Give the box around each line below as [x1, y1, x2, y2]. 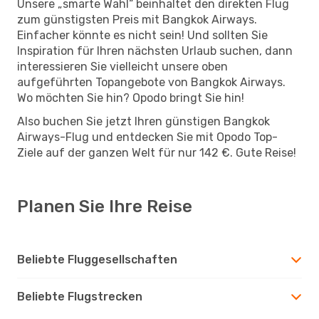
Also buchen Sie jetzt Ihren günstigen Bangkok [17, 114, 270, 128]
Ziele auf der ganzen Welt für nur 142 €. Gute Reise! [17, 145, 296, 159]
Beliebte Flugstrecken [17, 289, 142, 303]
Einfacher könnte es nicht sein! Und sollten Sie [17, 28, 268, 42]
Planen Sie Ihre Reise [17, 196, 192, 216]
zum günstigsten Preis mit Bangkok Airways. [17, 12, 257, 26]
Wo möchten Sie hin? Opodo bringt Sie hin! [17, 90, 244, 105]
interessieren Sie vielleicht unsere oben [17, 59, 228, 73]
